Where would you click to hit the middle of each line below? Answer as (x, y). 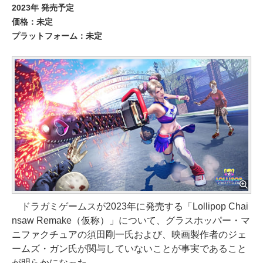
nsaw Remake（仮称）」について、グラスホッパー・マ (131, 220)
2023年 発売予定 (43, 8)
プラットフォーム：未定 (57, 36)
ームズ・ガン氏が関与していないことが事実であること (129, 248)
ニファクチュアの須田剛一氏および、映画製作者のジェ (129, 234)
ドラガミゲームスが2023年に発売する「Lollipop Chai (130, 206)
